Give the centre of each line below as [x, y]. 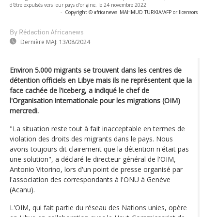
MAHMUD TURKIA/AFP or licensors [159, 12]
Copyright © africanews [91, 12]
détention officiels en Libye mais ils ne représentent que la [101, 80]
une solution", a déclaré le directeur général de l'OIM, [93, 159]
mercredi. [24, 110]
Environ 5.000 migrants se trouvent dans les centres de [96, 70]
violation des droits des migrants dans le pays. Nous [91, 139]
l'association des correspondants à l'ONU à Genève [90, 179]
